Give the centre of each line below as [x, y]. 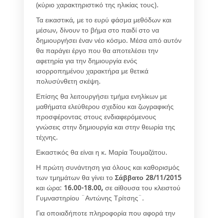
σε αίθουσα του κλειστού [143, 188]
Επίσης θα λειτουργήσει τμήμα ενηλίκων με [101, 96]
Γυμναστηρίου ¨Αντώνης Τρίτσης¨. [90, 198]
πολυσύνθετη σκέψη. [68, 81]
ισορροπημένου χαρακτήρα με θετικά [92, 71]
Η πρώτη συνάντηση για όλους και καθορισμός [108, 167]
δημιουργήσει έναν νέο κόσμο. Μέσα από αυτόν [109, 40]
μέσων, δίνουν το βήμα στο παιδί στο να [98, 30]
